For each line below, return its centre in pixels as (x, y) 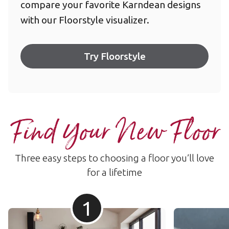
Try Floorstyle (114, 56)
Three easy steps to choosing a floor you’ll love (114, 158)
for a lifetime (114, 173)
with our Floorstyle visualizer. (85, 20)
